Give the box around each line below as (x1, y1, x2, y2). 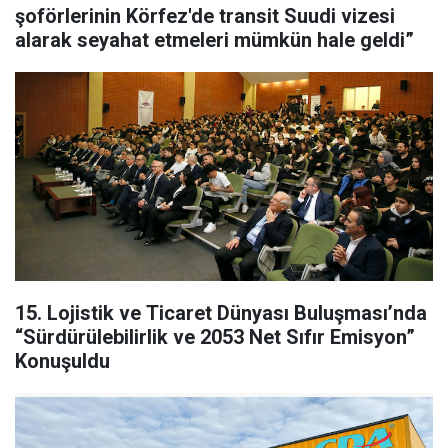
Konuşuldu (15, 349, 110, 374)
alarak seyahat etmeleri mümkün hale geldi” (15, 28, 414, 53)
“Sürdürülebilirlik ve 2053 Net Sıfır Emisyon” (15, 325, 415, 350)
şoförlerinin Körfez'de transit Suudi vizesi (15, 4, 395, 29)
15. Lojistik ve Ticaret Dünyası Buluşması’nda (15, 301, 427, 326)
